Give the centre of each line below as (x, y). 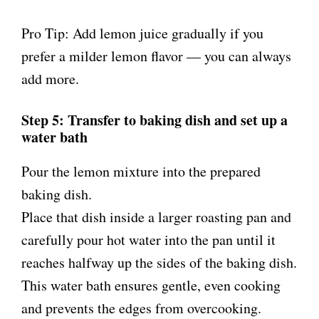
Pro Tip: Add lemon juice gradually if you (142, 33)
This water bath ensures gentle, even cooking (151, 286)
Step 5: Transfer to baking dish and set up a (155, 120)
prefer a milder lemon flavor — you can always (156, 56)
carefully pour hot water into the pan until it (148, 240)
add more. (50, 79)
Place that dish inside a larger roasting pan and (156, 217)
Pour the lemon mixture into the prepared (141, 172)
